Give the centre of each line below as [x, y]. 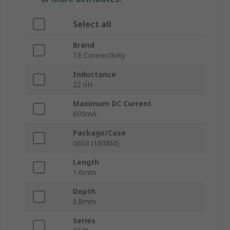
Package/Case [99, 133]
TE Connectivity [99, 55]
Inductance [94, 74]
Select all [92, 24]
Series [84, 221]
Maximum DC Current [112, 104]
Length [86, 162]
